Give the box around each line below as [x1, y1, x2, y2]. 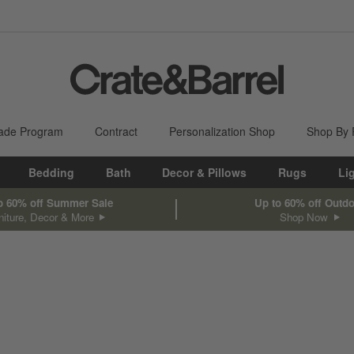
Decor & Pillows [162, 164, 247, 180]
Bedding [28, 164, 75, 180]
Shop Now [280, 209, 332, 224]
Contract [95, 123, 137, 139]
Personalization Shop [169, 123, 275, 139]
